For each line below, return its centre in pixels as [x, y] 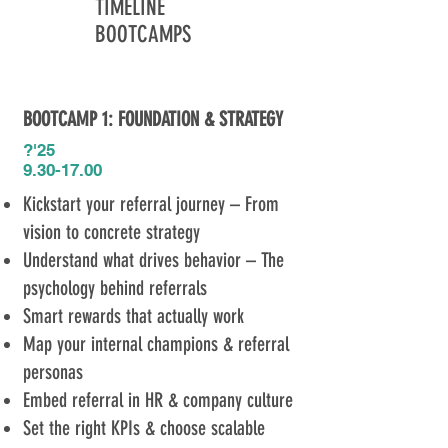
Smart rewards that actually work [133, 316]
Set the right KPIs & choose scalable [143, 428]
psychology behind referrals [114, 288]
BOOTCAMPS [143, 34]
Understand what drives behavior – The [153, 260]
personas [52, 372]
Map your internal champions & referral [155, 344]
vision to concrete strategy [111, 232]
